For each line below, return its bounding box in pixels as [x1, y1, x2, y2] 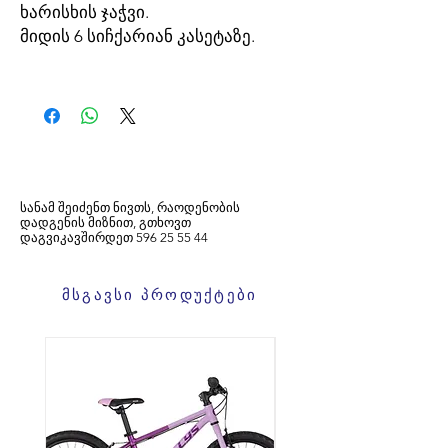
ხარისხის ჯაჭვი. [20, 2, 149, 22]
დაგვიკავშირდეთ [20, 230, 133, 245]
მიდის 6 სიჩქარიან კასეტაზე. [20, 26, 259, 46]
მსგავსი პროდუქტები [61, 284, 258, 304]
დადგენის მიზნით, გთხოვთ [20, 215, 191, 230]
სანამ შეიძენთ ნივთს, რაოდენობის [20, 200, 240, 215]
